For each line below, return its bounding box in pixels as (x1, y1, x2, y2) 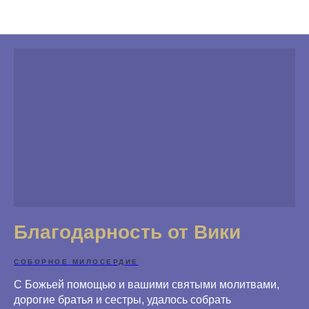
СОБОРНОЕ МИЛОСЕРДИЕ (14, 257, 139, 266)
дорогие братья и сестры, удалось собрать (14, 293, 231, 306)
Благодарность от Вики (14, 221, 241, 243)
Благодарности (123, 12, 186, 23)
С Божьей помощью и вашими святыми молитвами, (14, 278, 279, 290)
